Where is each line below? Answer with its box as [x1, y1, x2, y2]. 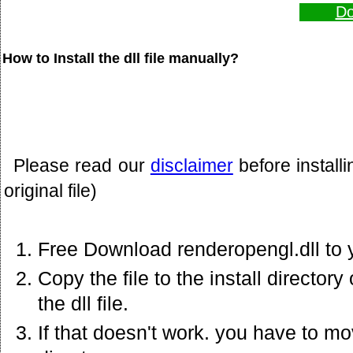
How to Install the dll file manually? [2, 50, 239, 66]
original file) [4, 180, 97, 201]
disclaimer [150, 154, 233, 176]
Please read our [13, 154, 150, 176]
